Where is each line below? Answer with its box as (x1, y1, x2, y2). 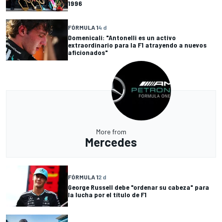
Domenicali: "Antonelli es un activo (68, 33, 176, 42)
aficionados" (68, 48, 108, 56)
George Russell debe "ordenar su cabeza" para (68, 183, 209, 192)
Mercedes (85, 134, 137, 149)
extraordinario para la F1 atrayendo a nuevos (68, 40, 207, 49)
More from (96, 127, 126, 136)
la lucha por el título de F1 (68, 190, 147, 199)
